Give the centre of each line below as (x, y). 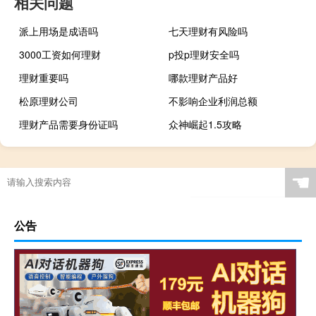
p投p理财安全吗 (204, 54)
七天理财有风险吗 (208, 31)
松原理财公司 (49, 101)
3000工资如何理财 (60, 54)
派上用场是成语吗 (59, 31)
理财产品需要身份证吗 (68, 124)
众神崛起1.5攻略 (206, 124)
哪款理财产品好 (203, 77)
